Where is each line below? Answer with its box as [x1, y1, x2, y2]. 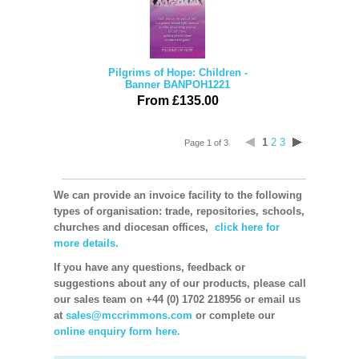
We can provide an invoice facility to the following [53, 189, 302, 201]
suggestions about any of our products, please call [53, 277, 306, 289]
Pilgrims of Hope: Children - [107, 67, 248, 79]
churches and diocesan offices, [53, 221, 212, 233]
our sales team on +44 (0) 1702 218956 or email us [53, 293, 301, 305]
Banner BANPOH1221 [125, 79, 230, 91]
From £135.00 [136, 94, 219, 107]
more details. [53, 237, 119, 249]
